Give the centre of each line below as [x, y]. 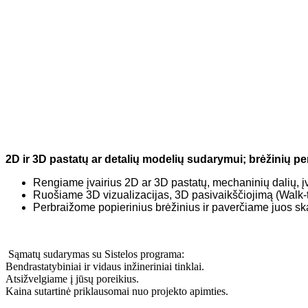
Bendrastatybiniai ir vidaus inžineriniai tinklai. [105, 266]
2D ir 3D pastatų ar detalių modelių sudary [114, 159]
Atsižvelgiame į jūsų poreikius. [72, 278]
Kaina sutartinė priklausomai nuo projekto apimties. [117, 291]
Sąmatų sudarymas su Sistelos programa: [96, 254]
